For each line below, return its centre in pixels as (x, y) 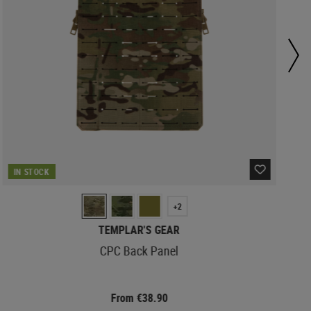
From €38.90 (139, 297)
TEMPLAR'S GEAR (140, 229)
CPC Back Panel (140, 250)
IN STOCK (32, 171)
